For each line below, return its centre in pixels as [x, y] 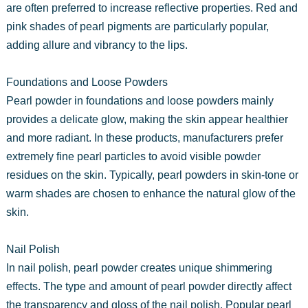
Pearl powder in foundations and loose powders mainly [140, 100]
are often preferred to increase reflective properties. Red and [152, 8]
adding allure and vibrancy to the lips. [97, 45]
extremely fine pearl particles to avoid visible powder [133, 156]
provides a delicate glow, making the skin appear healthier [147, 119]
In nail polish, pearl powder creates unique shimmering [139, 267]
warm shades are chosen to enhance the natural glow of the [151, 193]
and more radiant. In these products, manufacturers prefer [144, 137]
